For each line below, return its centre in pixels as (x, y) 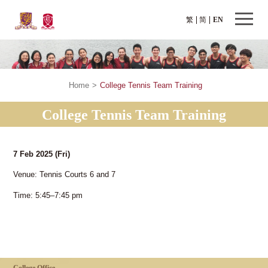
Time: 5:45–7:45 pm (48, 196)
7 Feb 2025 (34, 154)
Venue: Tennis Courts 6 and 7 (65, 175)
